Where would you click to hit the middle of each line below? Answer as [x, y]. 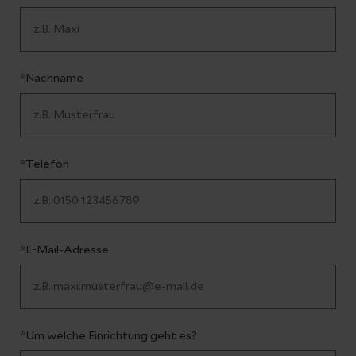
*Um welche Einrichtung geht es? [108, 336]
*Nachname [52, 79]
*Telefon [44, 164]
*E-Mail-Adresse [64, 250]
